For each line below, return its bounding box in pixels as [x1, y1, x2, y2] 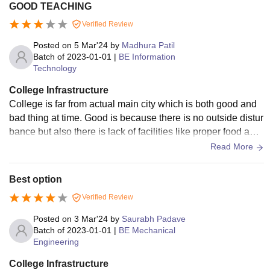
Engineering [33, 237, 79, 247]
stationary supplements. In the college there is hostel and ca [9, 140, 263, 151]
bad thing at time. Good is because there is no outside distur [9, 113, 263, 124]
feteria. [9, 154, 38, 165]
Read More [210, 142, 256, 152]
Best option [9, 174, 62, 185]
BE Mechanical [119, 225, 175, 236]
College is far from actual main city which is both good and [9, 99, 257, 110]
